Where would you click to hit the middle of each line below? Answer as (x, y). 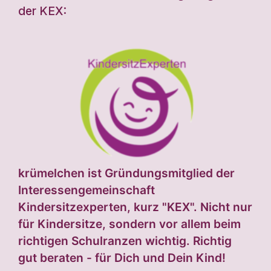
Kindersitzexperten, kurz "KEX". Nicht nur (135, 207)
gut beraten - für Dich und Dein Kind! (122, 258)
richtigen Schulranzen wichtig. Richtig (125, 241)
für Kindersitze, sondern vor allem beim (129, 224)
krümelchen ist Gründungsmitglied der (126, 173)
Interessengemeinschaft (87, 190)
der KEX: (42, 11)
